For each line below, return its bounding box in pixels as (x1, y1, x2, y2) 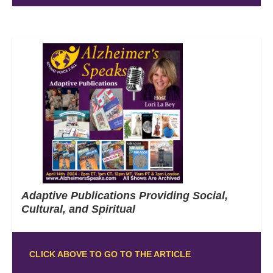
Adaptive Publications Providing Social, (21, 189, 228, 202)
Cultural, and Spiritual (21, 202, 135, 215)
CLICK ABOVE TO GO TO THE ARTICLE (29, 249, 191, 259)
